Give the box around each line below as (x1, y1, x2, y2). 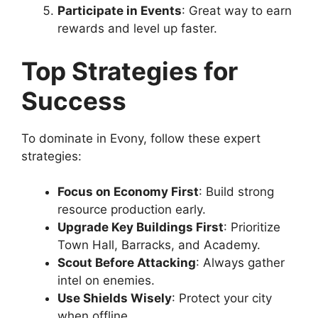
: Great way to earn (182, 4, 292, 18)
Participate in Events (57, 4, 182, 18)
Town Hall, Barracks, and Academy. (57, 238, 261, 253)
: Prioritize (224, 220, 280, 235)
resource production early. (57, 202, 206, 217)
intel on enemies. (57, 273, 155, 288)
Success (21, 85, 126, 116)
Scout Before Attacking (57, 256, 196, 270)
